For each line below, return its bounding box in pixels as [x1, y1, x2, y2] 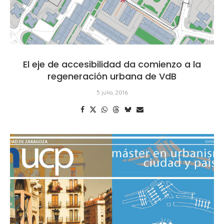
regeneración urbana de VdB [47, 69, 176, 82]
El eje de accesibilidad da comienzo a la [23, 57, 201, 70]
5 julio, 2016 [96, 88, 128, 96]
